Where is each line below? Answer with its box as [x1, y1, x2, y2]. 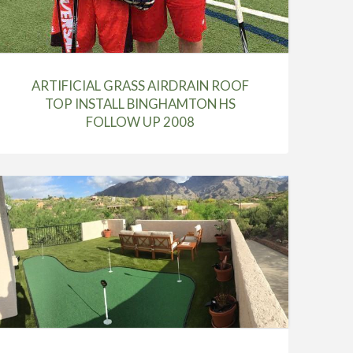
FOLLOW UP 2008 [86, 113, 195, 130]
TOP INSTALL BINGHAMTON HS [45, 95, 236, 112]
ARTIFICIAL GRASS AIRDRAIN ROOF [32, 76, 250, 94]
